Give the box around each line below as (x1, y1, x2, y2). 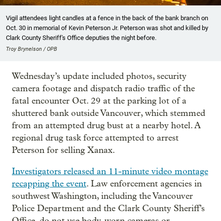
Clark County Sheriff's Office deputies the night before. (6, 34, 156, 41)
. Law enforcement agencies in (86, 178, 202, 189)
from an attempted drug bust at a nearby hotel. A (12, 120, 201, 131)
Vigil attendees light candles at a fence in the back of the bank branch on (6, 14, 208, 22)
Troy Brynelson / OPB (6, 45, 57, 52)
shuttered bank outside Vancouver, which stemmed (12, 108, 205, 118)
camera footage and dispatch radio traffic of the (12, 83, 195, 94)
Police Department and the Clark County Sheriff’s (12, 203, 205, 214)
